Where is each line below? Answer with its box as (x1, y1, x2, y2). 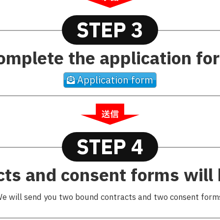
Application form (77, 73, 153, 86)
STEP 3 (77, 16, 143, 43)
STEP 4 (77, 133, 143, 161)
